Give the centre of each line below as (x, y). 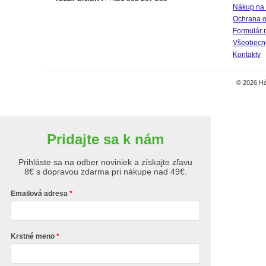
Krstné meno (32, 236)
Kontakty (247, 55)
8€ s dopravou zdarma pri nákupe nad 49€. (105, 172)
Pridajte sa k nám (105, 139)
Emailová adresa (39, 194)
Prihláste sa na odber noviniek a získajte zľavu (105, 162)
